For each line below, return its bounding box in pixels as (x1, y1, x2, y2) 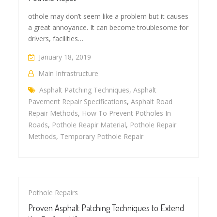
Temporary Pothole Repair (60, 131, 144, 141)
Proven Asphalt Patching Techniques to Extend (28, 202, 185, 213)
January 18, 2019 (39, 52, 92, 62)
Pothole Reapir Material (52, 120, 126, 129)
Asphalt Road (131, 96, 173, 106)
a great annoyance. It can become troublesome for (28, 22, 189, 32)
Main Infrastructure (38, 68, 99, 78)
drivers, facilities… (28, 33, 84, 43)
